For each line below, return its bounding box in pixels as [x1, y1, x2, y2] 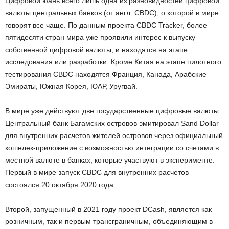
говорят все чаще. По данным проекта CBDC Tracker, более [5, 20, 207, 29]
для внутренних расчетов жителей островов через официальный [5, 131, 223, 140]
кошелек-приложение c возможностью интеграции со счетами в [5, 143, 219, 152]
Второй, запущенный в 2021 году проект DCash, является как [5, 204, 212, 213]
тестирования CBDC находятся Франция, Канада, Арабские [5, 70, 207, 78]
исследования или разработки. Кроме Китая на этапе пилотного [5, 57, 221, 66]
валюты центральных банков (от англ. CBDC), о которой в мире [5, 8, 219, 17]
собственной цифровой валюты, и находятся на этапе [5, 45, 188, 54]
